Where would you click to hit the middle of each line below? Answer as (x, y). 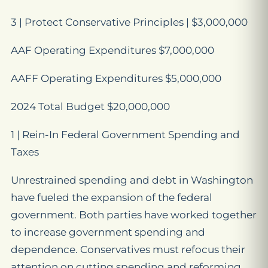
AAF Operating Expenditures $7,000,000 (112, 50)
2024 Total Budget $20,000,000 (90, 106)
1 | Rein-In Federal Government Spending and (125, 135)
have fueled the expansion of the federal (112, 197)
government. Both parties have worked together (134, 215)
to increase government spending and (108, 232)
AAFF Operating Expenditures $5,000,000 (116, 78)
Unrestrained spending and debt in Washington (132, 180)
